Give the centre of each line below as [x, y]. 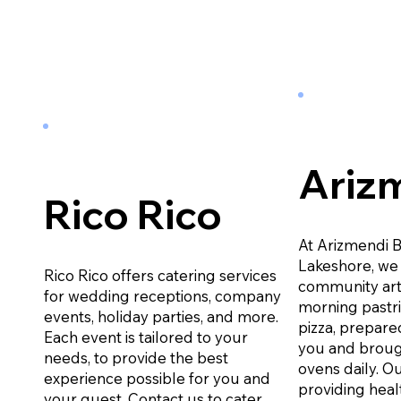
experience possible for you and [157, 379]
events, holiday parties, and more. [161, 317]
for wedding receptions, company [162, 296]
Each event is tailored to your [145, 337]
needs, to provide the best [136, 358]
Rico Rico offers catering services [160, 276]
